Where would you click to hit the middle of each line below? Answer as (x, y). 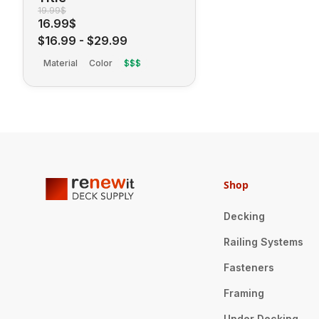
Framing (244, 293)
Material (61, 63)
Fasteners (249, 268)
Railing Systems (263, 242)
